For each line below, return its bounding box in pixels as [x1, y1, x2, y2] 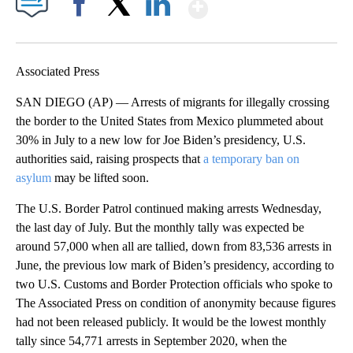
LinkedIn [139, 25, 176, 38]
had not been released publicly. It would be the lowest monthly [16, 315, 326, 329]
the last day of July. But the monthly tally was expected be [16, 221, 304, 235]
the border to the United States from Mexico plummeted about [16, 114, 323, 128]
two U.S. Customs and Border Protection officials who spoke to [16, 277, 333, 292]
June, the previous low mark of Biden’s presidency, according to [16, 258, 334, 273]
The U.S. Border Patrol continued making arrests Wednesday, [16, 202, 321, 216]
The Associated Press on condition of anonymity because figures [16, 296, 336, 310]
